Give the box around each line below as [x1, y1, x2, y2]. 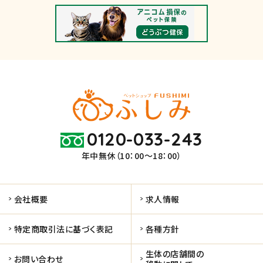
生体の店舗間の [146, 247, 204, 259]
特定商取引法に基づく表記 [14, 222, 113, 235]
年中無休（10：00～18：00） [81, 149, 182, 161]
